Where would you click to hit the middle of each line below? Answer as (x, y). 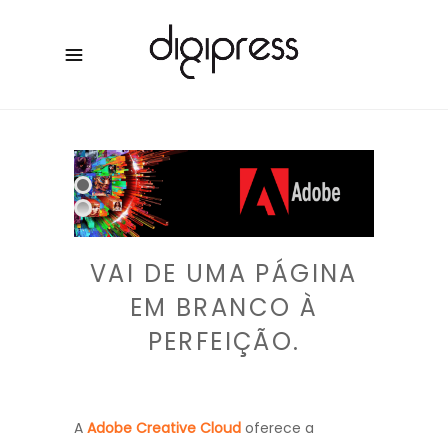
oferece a (277, 428)
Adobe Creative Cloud (164, 428)
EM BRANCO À (224, 307)
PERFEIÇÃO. (224, 341)
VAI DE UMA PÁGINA (224, 273)
